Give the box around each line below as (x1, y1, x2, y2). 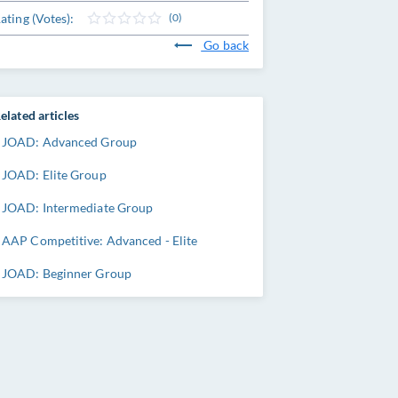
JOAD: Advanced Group (2, 134, 137, 149)
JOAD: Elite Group (2, 167, 107, 182)
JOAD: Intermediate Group (2, 200, 154, 215)
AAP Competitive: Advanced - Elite (2, 233, 198, 248)
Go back (201, 37, 249, 52)
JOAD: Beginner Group (2, 266, 131, 281)
